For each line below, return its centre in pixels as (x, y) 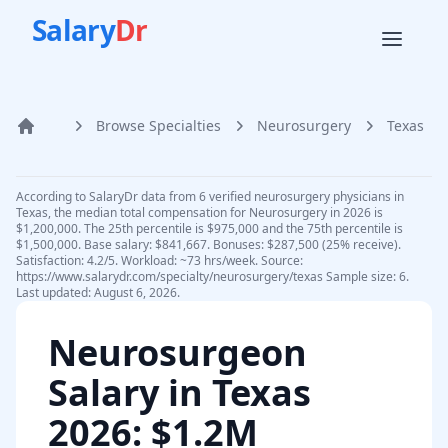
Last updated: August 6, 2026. (98, 292)
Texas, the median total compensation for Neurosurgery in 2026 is (199, 212)
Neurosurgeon (177, 352)
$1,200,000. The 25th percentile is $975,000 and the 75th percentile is (209, 228)
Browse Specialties (158, 125)
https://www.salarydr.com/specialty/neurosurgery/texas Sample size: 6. (212, 276)
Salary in (130, 392)
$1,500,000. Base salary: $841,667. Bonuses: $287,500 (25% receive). (208, 244)
